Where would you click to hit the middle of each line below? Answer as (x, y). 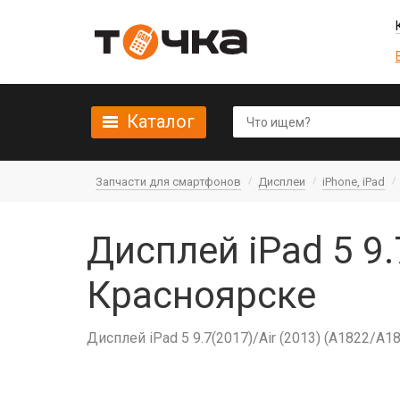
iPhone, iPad (354, 182)
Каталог (161, 121)
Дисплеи (282, 182)
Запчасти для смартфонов (168, 182)
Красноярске (201, 295)
